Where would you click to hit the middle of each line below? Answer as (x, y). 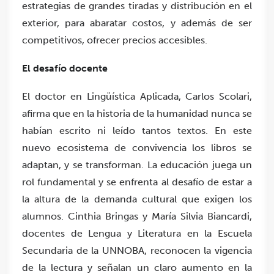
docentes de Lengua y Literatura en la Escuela (137, 234)
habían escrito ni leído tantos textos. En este (137, 131)
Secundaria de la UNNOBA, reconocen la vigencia (137, 251)
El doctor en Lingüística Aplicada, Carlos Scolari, (137, 97)
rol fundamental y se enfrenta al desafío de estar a (137, 182)
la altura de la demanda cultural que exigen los (137, 199)
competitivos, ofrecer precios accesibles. (115, 40)
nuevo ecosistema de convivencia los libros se (137, 148)
